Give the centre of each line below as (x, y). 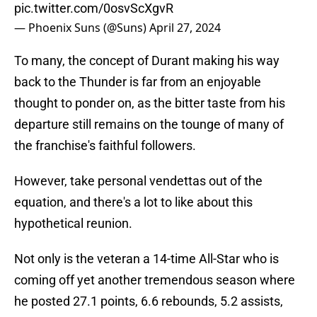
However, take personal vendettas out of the (138, 181)
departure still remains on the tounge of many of (149, 125)
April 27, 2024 (185, 28)
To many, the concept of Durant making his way (147, 61)
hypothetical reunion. (73, 224)
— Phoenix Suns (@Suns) (82, 28)
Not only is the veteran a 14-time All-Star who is (146, 259)
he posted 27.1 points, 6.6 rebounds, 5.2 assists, (149, 301)
